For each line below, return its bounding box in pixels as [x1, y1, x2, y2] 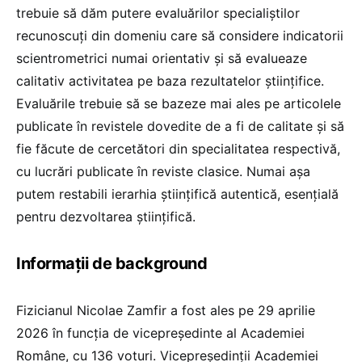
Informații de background [16, 253, 208, 273]
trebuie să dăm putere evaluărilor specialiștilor [16, 4, 300, 21]
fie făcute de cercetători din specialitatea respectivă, [16, 140, 340, 157]
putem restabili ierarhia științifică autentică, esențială [16, 185, 339, 202]
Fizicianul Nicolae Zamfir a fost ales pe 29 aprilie [16, 301, 315, 318]
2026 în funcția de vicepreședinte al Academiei [16, 324, 305, 341]
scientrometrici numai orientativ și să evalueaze [16, 49, 307, 66]
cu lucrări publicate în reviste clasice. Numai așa [16, 162, 310, 179]
